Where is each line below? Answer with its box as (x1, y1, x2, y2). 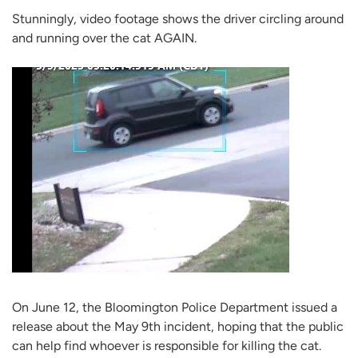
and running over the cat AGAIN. (12, 30, 197, 46)
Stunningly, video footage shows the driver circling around (12, 11, 344, 27)
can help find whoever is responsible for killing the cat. (12, 337, 321, 353)
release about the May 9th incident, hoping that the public (12, 318, 344, 334)
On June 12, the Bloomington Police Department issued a (12, 299, 337, 315)
